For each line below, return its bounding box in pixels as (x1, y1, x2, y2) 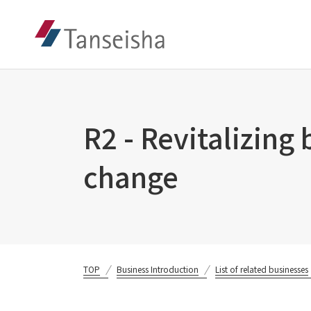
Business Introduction (117, 263, 199, 275)
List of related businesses (215, 263, 308, 275)
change (83, 156, 178, 196)
